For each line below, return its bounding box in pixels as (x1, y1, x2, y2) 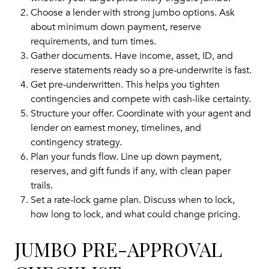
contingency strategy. (30, 136, 122, 148)
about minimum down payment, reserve (30, 20, 201, 33)
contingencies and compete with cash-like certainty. (30, 92, 251, 105)
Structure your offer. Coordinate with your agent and (30, 107, 251, 119)
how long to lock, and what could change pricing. (30, 208, 240, 220)
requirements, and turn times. (30, 35, 156, 47)
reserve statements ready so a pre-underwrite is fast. (30, 64, 252, 76)
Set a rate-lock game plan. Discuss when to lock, (30, 193, 235, 206)
